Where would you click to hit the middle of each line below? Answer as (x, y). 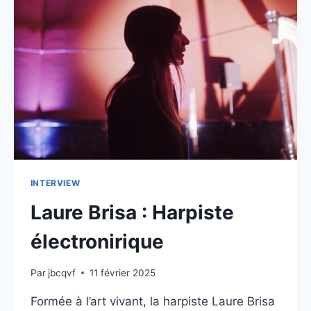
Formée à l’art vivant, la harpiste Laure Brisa (152, 301)
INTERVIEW (55, 183)
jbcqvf (62, 272)
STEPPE (120, 16)
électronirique (97, 242)
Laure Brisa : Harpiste (132, 212)
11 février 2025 (123, 272)
